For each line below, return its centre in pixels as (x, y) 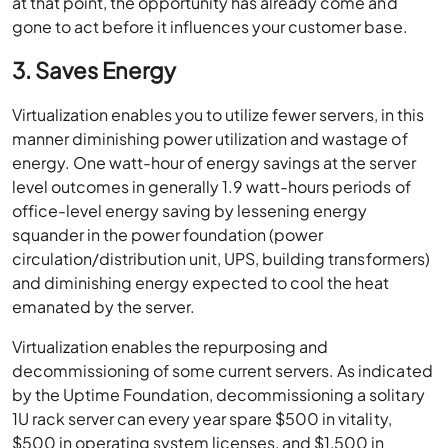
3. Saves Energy (94, 70)
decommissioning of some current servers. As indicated (222, 370)
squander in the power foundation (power (168, 234)
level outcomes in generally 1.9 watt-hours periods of (211, 186)
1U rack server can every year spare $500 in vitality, (202, 418)
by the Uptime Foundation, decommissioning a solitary (218, 394)
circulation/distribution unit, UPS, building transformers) (221, 258)
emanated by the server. (104, 306)
